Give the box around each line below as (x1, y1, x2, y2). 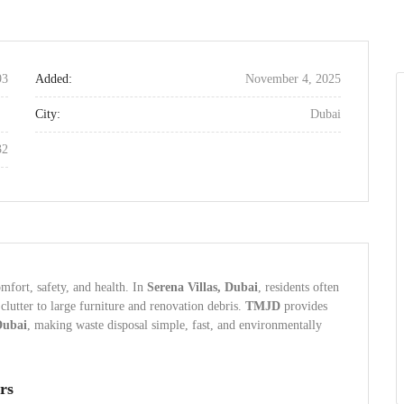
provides (280, 299, 327, 313)
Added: (35, 72, 72, 86)
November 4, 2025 (245, 72, 341, 86)
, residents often (258, 280, 339, 294)
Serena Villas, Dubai (147, 280, 258, 294)
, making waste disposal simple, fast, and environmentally (27, 318, 322, 332)
